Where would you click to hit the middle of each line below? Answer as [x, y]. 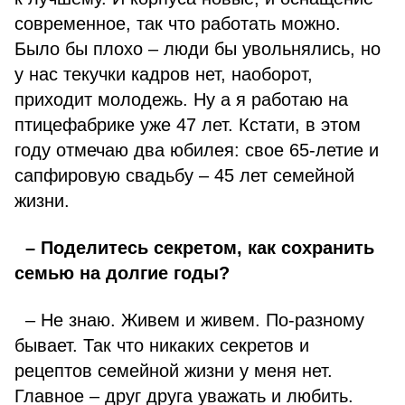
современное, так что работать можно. [178, 24]
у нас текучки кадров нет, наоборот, [164, 74]
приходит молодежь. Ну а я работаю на [181, 99]
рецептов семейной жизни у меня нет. [174, 371]
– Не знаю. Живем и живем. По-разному [189, 320]
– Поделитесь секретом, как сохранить [194, 248]
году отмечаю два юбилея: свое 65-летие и [197, 150]
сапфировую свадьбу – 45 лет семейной [184, 175]
